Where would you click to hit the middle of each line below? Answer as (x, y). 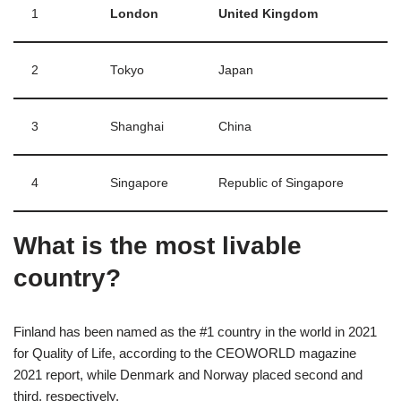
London (134, 13)
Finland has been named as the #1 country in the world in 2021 (195, 331)
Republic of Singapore (281, 183)
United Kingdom (268, 13)
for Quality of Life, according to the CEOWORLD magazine (185, 353)
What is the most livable (158, 245)
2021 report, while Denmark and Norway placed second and (188, 374)
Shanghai (137, 126)
